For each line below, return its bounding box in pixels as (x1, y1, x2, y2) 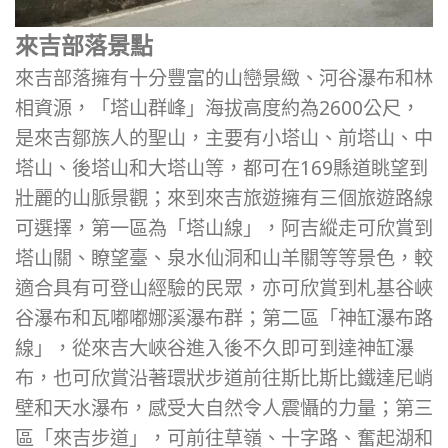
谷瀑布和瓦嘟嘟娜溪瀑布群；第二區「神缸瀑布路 (15, 304, 433, 332)
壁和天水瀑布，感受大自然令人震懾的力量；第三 (15, 394, 433, 422)
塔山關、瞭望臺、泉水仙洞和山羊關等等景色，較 (15, 244, 433, 272)
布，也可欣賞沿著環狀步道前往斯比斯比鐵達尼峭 (15, 364, 433, 392)
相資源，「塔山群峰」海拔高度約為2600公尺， (15, 94, 420, 122)
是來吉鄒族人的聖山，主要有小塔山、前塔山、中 (15, 124, 433, 152)
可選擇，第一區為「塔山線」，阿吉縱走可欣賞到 (15, 214, 433, 242)
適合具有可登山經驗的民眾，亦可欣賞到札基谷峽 (15, 274, 433, 302)
